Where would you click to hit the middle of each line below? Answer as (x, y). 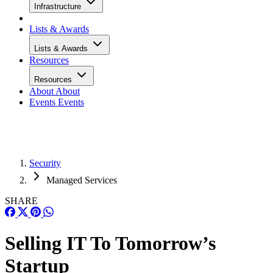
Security (45, 163)
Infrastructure (59, 6)
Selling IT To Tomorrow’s (110, 243)
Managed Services (82, 180)
